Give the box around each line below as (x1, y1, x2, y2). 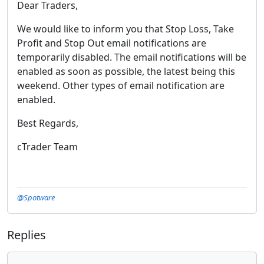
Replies (7, 226, 46, 243)
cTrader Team (17, 140, 78, 153)
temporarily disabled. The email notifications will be (17, 50, 246, 64)
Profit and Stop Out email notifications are (17, 36, 206, 49)
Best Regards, (17, 116, 78, 130)
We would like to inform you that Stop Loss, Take (17, 22, 234, 35)
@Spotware (17, 192, 55, 203)
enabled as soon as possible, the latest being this (17, 64, 235, 78)
